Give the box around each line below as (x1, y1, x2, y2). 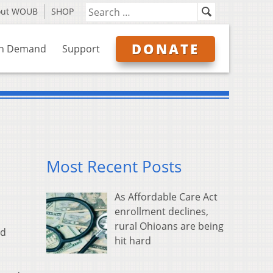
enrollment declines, (115, 205, 208, 219)
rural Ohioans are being (115, 219, 224, 233)
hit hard (115, 234, 151, 248)
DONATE (132, 40, 199, 58)
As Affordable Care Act (115, 190, 218, 204)
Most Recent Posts (46, 156, 182, 178)
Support (62, 42, 100, 55)
